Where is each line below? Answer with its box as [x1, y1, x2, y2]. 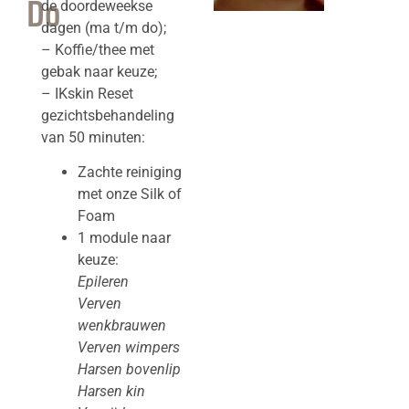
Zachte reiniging [77, 163, 182, 182]
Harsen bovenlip [77, 361, 181, 379]
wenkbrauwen [77, 317, 166, 335]
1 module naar [77, 229, 171, 247]
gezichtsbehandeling [40, 106, 174, 124]
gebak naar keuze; [40, 62, 157, 80]
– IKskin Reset [40, 84, 133, 102]
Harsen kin [77, 383, 145, 401]
